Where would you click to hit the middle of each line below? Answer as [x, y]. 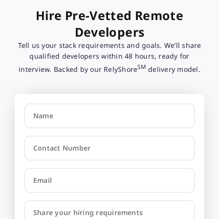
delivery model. [173, 69]
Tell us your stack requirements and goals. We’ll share [109, 45]
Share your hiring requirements [88, 212]
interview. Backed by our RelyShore [78, 69]
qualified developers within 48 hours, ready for [109, 56]
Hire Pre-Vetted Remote [109, 15]
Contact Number [62, 148]
